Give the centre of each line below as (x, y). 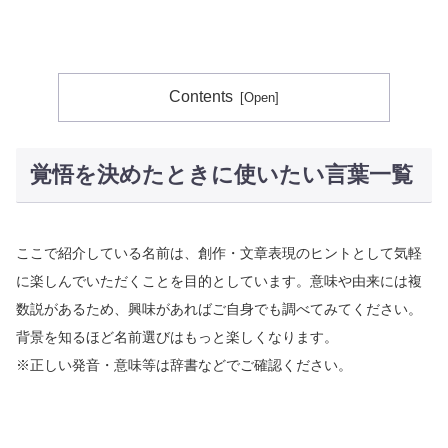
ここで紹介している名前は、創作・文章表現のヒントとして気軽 (219, 252)
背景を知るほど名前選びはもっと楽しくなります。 (177, 336)
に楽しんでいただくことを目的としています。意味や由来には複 (219, 280)
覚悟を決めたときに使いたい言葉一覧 (221, 175)
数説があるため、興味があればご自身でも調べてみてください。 (219, 308)
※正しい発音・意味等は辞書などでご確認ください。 (184, 364)
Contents (201, 96)
